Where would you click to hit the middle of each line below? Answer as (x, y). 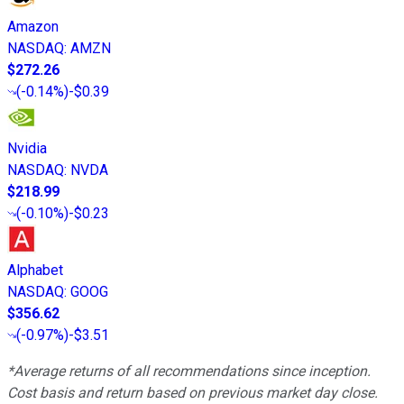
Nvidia (27, 149)
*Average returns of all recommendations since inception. (189, 372)
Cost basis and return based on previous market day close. (193, 393)
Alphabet (35, 271)
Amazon (33, 27)
